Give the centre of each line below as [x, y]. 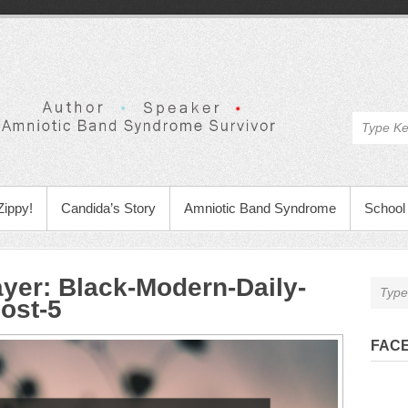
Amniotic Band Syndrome [260, 208]
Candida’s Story [108, 208]
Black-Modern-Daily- [182, 287]
